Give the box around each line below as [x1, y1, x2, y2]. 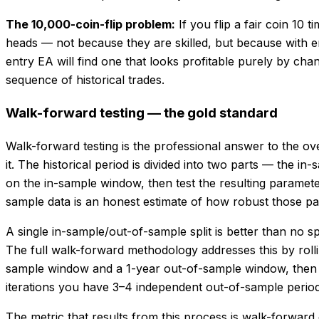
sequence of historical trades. [6, 72, 164, 87]
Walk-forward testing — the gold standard [6, 104, 278, 121]
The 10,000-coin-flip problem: [6, 16, 175, 31]
